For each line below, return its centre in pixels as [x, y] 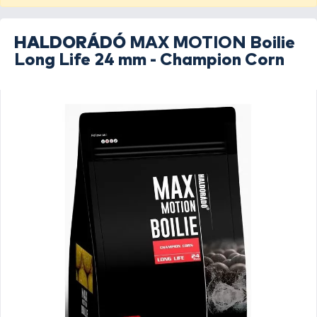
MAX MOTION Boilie [212, 43]
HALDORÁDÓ [70, 43]
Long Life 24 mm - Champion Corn [149, 60]
